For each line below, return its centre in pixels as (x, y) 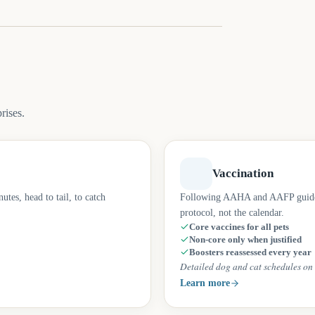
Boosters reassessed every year (250, 252)
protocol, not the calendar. (232, 213)
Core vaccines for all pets (239, 227)
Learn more (205, 283)
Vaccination (243, 173)
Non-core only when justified (245, 240)
